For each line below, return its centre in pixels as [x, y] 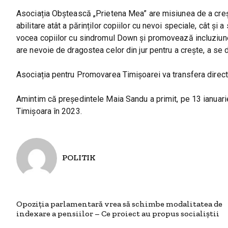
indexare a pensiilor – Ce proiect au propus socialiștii [118, 213]
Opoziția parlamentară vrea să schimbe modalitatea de [119, 204]
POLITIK [79, 157]
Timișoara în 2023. [49, 111]
